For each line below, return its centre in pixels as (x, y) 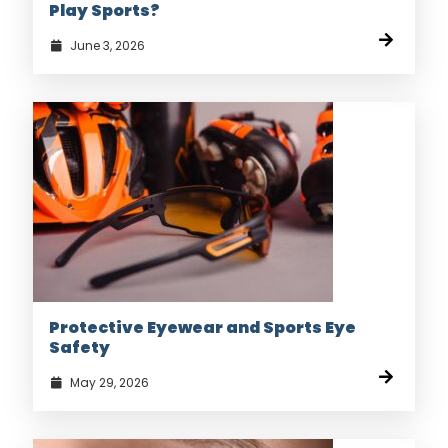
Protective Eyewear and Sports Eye (202, 328)
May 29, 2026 (107, 383)
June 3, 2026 (105, 46)
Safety (79, 348)
